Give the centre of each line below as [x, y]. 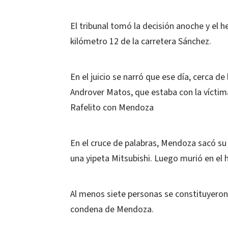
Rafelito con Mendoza [112, 108]
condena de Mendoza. [112, 209]
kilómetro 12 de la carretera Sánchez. [141, 41]
